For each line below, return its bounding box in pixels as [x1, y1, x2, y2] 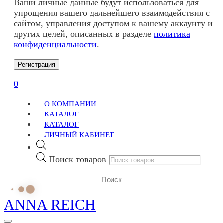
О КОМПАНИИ [44, 100, 96, 108]
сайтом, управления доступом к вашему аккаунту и [14, 18, 213, 29]
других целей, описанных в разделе [14, 29, 154, 39]
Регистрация [18, 61, 55, 69]
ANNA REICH [4, 196, 96, 213]
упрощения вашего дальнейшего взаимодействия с [14, 8, 210, 18]
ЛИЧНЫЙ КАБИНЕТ [44, 131, 114, 139]
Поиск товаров [49, 154, 106, 165]
